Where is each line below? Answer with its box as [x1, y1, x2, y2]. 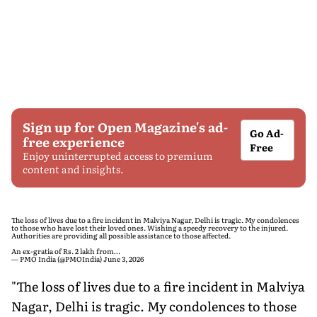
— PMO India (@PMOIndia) [11, 253, 103, 264]
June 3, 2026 [103, 253, 144, 264]
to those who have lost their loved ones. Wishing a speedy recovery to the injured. [11, 221, 288, 233]
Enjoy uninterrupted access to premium [23, 148, 213, 163]
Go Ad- [250, 125, 284, 140]
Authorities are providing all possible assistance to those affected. [11, 229, 231, 241]
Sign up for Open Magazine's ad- [23, 117, 228, 137]
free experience [23, 132, 125, 151]
